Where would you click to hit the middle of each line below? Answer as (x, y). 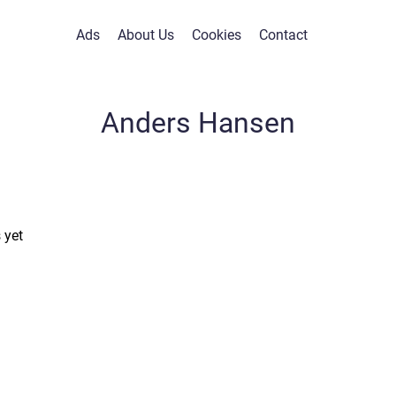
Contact (283, 35)
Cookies (216, 35)
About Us (145, 35)
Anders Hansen (198, 123)
